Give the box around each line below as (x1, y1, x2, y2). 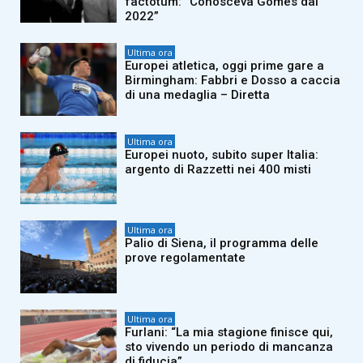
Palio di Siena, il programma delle (125, 236, 319, 251)
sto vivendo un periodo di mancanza (125, 339, 334, 354)
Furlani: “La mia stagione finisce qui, (125, 324, 334, 340)
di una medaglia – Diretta (125, 88, 271, 103)
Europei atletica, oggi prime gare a (125, 58, 325, 74)
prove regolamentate (125, 250, 246, 266)
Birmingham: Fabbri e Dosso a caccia (125, 73, 341, 88)
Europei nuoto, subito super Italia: (125, 147, 319, 162)
